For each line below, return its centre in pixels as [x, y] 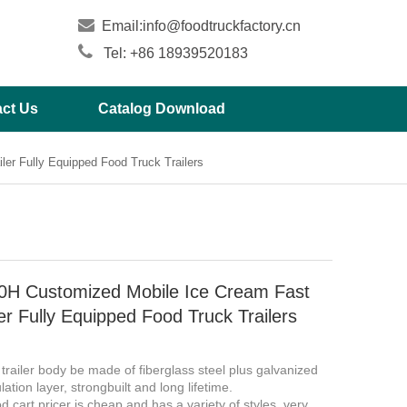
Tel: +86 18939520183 [176, 53]
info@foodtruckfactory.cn [222, 26]
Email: [120, 26]
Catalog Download [162, 109]
